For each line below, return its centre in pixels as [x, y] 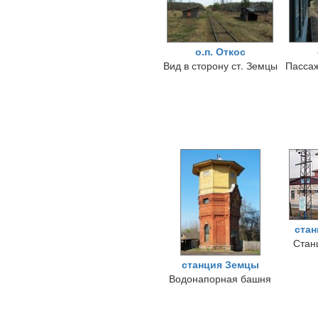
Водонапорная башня [220, 278]
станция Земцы [220, 264]
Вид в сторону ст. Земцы [220, 65]
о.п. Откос [220, 51]
